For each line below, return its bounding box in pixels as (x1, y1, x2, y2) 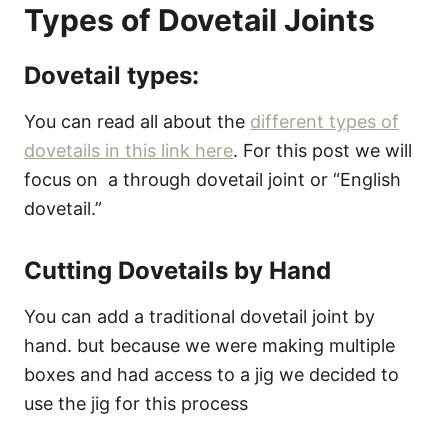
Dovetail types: (24, 60, 199, 90)
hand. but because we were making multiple (24, 334, 395, 356)
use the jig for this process (24, 392, 248, 414)
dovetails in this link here (24, 139, 233, 161)
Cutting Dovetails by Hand (24, 255, 331, 285)
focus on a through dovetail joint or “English (24, 168, 401, 190)
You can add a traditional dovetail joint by (24, 305, 375, 327)
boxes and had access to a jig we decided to (24, 363, 399, 385)
